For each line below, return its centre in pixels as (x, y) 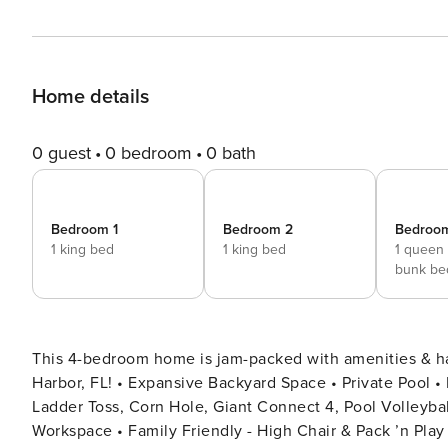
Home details (90, 97)
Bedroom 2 (258, 229)
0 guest (61, 153)
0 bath (231, 153)
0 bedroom (148, 153)
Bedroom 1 (84, 229)
